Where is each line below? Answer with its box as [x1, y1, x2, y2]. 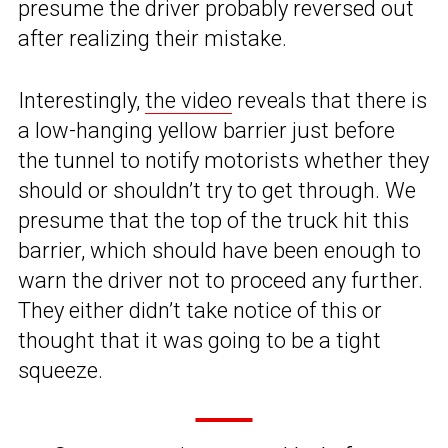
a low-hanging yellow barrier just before [18, 118, 395, 144]
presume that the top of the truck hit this [18, 208, 409, 234]
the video [145, 88, 232, 114]
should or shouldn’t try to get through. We [18, 178, 416, 204]
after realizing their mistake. [18, 26, 287, 52]
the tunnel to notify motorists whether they [18, 148, 429, 174]
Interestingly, [18, 88, 145, 114]
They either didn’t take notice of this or [18, 298, 382, 324]
